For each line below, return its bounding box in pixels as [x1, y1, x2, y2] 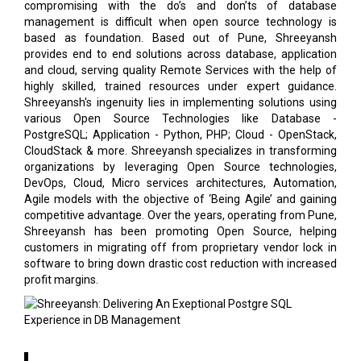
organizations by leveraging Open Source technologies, [24, 160, 337, 174]
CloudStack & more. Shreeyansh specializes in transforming [24, 144, 337, 158]
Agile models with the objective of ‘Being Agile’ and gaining [24, 193, 337, 206]
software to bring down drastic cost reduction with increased [24, 257, 337, 271]
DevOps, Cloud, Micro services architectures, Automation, [24, 176, 337, 190]
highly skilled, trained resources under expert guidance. [24, 80, 337, 93]
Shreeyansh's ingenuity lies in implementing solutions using [24, 96, 337, 110]
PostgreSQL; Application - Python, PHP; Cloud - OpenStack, [24, 128, 337, 142]
